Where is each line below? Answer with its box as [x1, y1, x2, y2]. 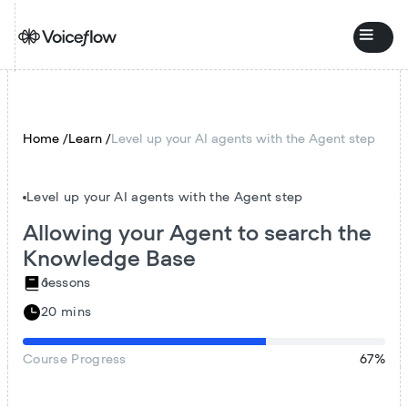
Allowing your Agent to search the [23, 222, 372, 245]
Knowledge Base [23, 248, 196, 270]
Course [23, 353, 67, 367]
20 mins [41, 305, 92, 319]
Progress [66, 353, 127, 367]
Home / [23, 133, 68, 146]
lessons [44, 276, 91, 290]
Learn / [68, 133, 111, 146]
